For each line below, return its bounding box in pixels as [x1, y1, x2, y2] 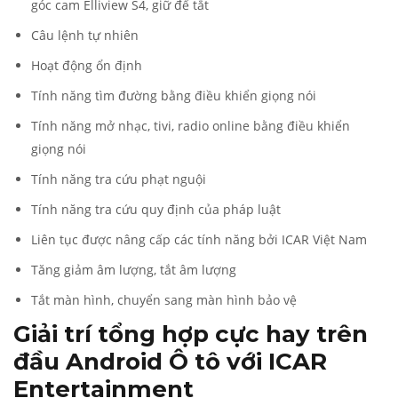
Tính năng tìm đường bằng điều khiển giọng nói [31, 87, 316, 104]
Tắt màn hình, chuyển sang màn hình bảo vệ [31, 291, 297, 308]
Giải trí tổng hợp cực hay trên [13, 320, 368, 348]
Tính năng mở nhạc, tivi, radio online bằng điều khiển [31, 117, 350, 134]
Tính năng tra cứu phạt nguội [31, 171, 206, 187]
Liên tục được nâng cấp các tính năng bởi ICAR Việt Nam [31, 231, 367, 248]
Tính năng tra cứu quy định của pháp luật [31, 201, 281, 218]
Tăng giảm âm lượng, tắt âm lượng [31, 261, 236, 278]
